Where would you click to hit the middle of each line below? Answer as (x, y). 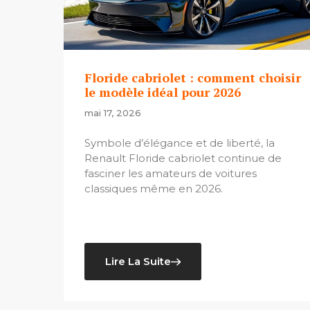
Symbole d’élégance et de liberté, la (180, 143)
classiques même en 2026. (154, 189)
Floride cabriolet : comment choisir (193, 77)
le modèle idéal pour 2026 (163, 92)
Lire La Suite (138, 262)
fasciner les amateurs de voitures (171, 174)
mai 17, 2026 (113, 113)
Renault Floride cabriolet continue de (183, 158)
